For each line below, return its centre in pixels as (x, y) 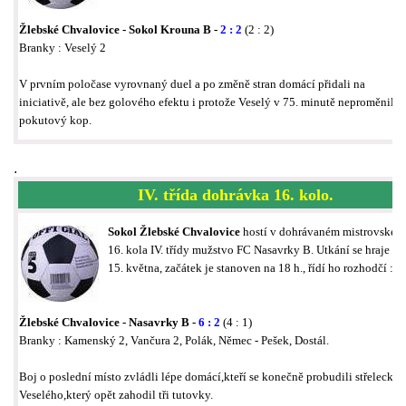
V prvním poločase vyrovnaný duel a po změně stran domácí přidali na (192, 84)
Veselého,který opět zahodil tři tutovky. (116, 395)
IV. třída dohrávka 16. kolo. (236, 195)
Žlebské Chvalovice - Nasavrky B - (107, 323)
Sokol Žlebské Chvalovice (175, 232)
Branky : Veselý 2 (63, 48)
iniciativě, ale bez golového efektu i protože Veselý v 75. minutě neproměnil (207, 102)
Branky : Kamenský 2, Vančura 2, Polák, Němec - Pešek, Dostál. (174, 341)
